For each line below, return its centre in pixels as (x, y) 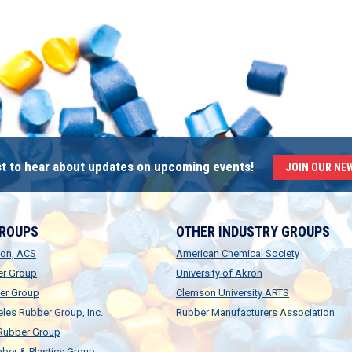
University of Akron (219, 273)
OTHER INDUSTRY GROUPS (253, 231)
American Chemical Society (238, 253)
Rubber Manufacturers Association (255, 312)
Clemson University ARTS (233, 293)
